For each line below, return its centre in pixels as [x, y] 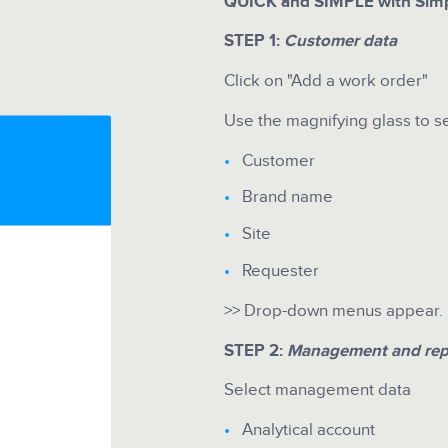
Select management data [317, 390]
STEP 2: [255, 350]
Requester [280, 271]
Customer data [340, 41]
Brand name [287, 197]
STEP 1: [253, 41]
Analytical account [308, 430]
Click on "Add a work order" [325, 81]
